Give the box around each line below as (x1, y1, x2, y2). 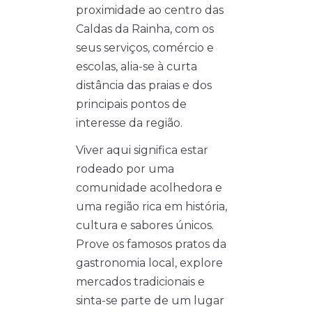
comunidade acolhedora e (76, 181, 222, 195)
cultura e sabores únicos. (76, 219, 214, 233)
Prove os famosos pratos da (76, 237, 226, 251)
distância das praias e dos (76, 79, 212, 93)
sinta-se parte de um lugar (76, 294, 224, 308)
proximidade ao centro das (76, 3, 224, 17)
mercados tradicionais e (76, 275, 205, 289)
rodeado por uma (76, 162, 174, 176)
